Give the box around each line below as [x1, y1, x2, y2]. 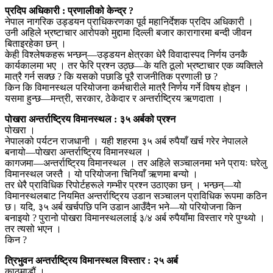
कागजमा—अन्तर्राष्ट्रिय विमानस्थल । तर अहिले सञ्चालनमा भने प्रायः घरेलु [5, 157, 267, 168]
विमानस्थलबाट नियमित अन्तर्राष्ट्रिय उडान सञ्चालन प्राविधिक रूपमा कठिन [5, 190, 267, 201]
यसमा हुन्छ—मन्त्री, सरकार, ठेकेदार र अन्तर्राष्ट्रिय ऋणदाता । [5, 93, 223, 104]
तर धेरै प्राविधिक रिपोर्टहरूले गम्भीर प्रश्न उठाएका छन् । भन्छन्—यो [5, 179, 241, 190]
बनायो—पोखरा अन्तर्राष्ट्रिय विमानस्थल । [5, 146, 151, 157]
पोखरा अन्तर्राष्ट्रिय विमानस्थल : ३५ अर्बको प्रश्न [5, 113, 175, 124]
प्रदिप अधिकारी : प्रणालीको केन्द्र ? [5, 5, 133, 16]
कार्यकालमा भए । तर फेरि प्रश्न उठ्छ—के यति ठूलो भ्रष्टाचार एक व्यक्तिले [5, 60, 263, 71]
